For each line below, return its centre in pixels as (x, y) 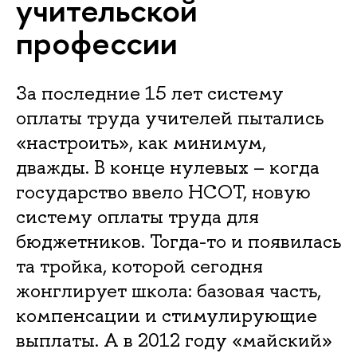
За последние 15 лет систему (150, 92)
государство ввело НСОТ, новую (163, 191)
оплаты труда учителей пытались (170, 117)
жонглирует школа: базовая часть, (169, 290)
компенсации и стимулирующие (167, 315)
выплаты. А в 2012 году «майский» (174, 339)
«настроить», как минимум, (141, 142)
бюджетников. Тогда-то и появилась (178, 241)
